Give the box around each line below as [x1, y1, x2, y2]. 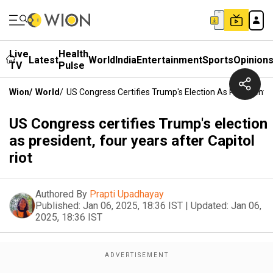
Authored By [35, 188, 87, 200]
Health [58, 48, 88, 60]
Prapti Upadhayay [90, 188, 164, 200]
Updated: [191, 200, 229, 211]
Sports [202, 54, 233, 66]
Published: [35, 200, 80, 211]
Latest [29, 54, 58, 66]
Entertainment [136, 54, 202, 66]
